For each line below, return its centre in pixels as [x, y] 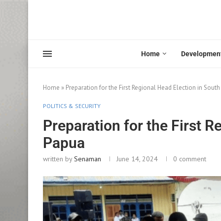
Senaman [88, 159]
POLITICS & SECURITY [72, 106]
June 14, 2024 [137, 159]
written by [58, 159]
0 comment [190, 159]
